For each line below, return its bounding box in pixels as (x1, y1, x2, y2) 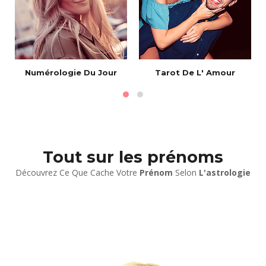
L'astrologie (199, 166, 251, 178)
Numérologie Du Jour (25, 67, 117, 77)
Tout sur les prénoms (43, 147, 223, 167)
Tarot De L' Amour (155, 67, 235, 77)
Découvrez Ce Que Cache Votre (15, 166, 140, 178)
